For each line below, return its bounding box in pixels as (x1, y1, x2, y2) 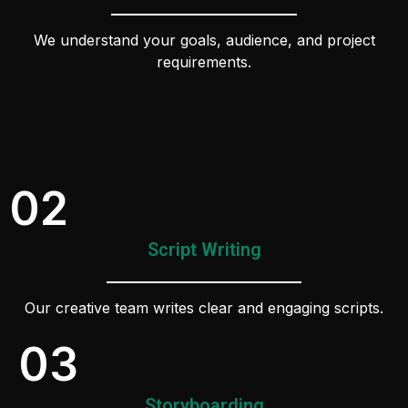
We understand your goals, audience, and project (33, 31, 375, 50)
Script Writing (147, 239, 261, 261)
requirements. (157, 53, 251, 72)
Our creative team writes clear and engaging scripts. (25, 299, 383, 318)
